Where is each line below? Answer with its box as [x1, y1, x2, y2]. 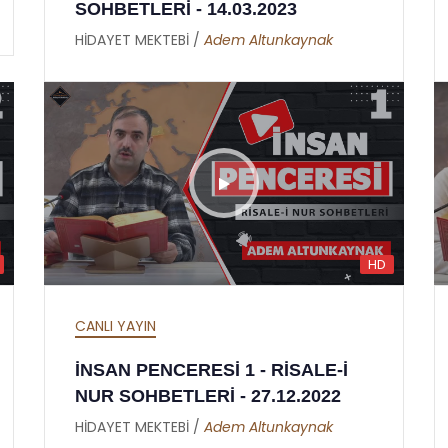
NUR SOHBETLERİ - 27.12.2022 [75, 385, 341, 406]
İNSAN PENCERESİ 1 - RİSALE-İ [75, 359, 348, 380]
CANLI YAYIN [75, 315, 156, 336]
